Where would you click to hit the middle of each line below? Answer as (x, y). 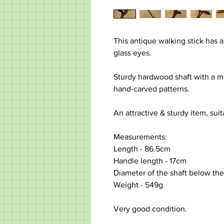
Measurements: (141, 137)
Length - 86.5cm (143, 149)
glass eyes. (133, 53)
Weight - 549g (139, 185)
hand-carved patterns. (152, 89)
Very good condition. (151, 209)
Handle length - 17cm (151, 161)
